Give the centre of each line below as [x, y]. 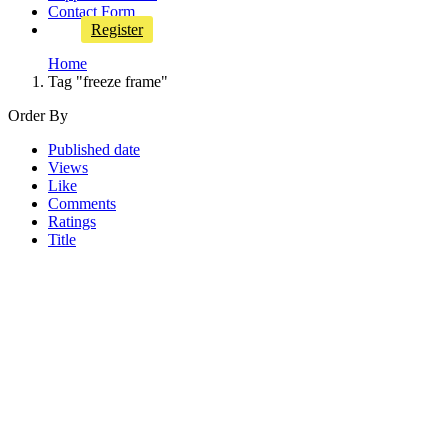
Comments [82, 203]
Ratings [72, 221]
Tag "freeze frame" [108, 81]
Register [117, 29]
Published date [94, 149]
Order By [38, 115]
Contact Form [91, 11]
